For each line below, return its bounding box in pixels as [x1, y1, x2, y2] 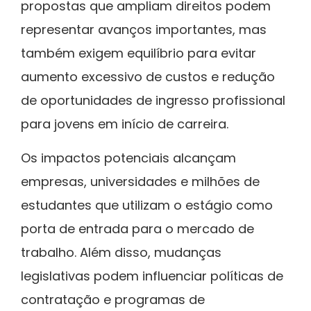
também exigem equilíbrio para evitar [21, 44, 256, 62]
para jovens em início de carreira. [21, 115, 228, 133]
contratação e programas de [21, 290, 205, 308]
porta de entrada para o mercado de [21, 219, 254, 237]
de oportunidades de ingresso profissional [21, 92, 285, 110]
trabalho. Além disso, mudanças [21, 243, 221, 261]
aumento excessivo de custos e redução [21, 68, 275, 86]
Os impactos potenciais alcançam [21, 149, 236, 167]
